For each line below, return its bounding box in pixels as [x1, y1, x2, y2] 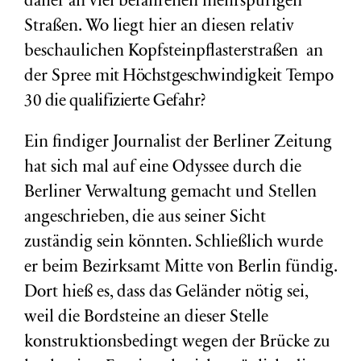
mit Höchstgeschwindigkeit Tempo [95, 68, 334, 85]
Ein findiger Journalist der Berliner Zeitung [24, 135, 332, 151]
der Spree [24, 68, 95, 85]
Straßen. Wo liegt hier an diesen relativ [24, 19, 294, 35]
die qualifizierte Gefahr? [41, 93, 205, 110]
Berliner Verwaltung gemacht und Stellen [24, 185, 317, 201]
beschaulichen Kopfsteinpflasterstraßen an [24, 44, 323, 60]
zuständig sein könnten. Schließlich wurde [24, 234, 323, 251]
